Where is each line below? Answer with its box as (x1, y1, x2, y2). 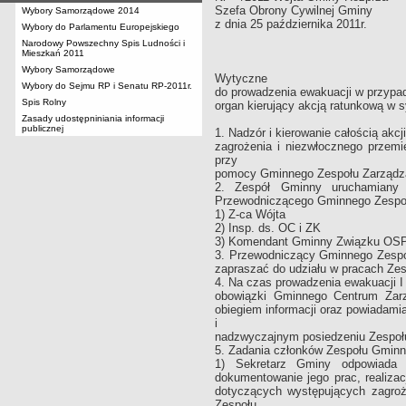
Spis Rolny (22, 97, 66, 107)
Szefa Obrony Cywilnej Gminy (215, 4, 372, 17)
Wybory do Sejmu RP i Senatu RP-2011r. (22, 81, 192, 91)
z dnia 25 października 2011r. (215, 17, 367, 31)
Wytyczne (215, 72, 267, 85)
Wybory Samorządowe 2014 (22, 5, 140, 15)
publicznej (22, 123, 63, 133)
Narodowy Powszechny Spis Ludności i (22, 38, 185, 48)
